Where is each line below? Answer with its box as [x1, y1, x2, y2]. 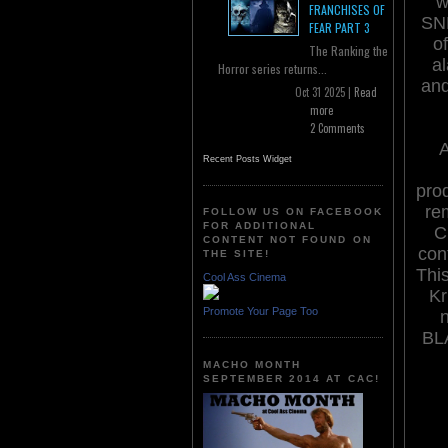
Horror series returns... [218, 60, 327, 78]
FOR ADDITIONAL [203, 220, 317, 232]
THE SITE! [203, 248, 271, 260]
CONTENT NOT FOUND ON [203, 234, 372, 246]
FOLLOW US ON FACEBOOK [203, 206, 383, 218]
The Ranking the [309, 42, 388, 60]
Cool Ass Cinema [203, 270, 286, 283]
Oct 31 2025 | [295, 84, 354, 101]
